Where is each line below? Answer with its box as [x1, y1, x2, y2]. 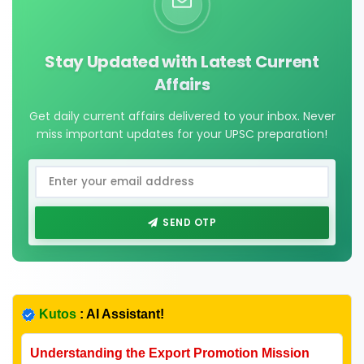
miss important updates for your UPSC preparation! [37, 125, 327, 142]
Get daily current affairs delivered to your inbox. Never [28, 107, 336, 124]
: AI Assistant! [76, 306, 164, 321]
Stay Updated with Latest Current [45, 50, 319, 73]
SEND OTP [162, 214, 217, 229]
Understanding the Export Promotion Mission [30, 345, 310, 360]
